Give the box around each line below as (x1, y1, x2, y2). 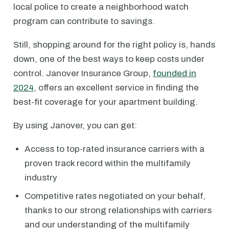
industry (25, 173, 57, 182)
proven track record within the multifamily (25, 158, 191, 168)
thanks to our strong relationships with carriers (25, 205, 212, 215)
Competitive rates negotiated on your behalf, (25, 191, 205, 201)
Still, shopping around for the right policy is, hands (13, 40, 215, 50)
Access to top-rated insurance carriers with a (25, 144, 204, 154)
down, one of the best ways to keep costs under (13, 54, 204, 64)
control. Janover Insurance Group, (13, 68, 153, 78)
